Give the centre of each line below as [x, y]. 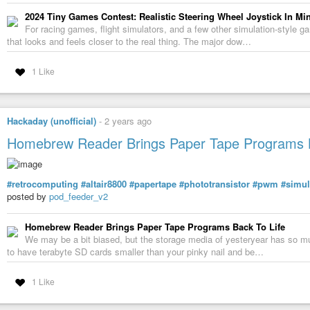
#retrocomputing [43, 183]
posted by [28, 196]
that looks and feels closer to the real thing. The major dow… [129, 42]
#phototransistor [215, 183]
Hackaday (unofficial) [52, 121]
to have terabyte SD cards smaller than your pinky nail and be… [135, 252]
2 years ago [128, 121]
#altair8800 [104, 183]
